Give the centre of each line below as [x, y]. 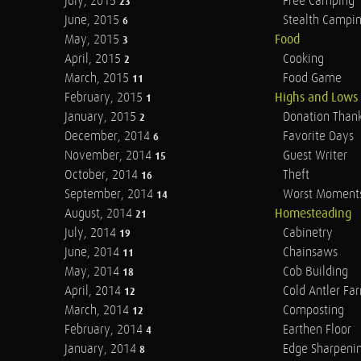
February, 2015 [105, 98]
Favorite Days [318, 137]
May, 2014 [93, 272]
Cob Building [315, 272]
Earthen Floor [317, 330]
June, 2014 [93, 253]
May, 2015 [93, 40]
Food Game [312, 79]
